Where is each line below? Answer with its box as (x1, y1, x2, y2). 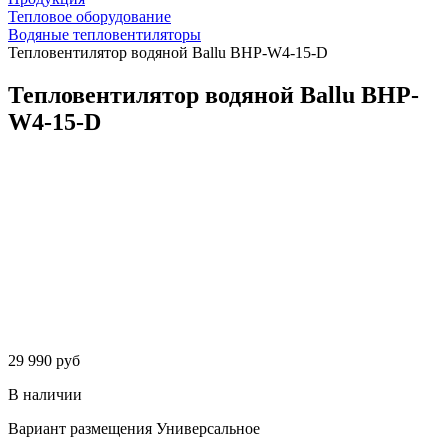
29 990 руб (8, 351, 80, 369)
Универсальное (156, 419, 260, 437)
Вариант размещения (8, 419, 152, 437)
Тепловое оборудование (8, 8, 171, 25)
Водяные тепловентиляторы (8, 26, 201, 43)
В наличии (8, 385, 82, 403)
